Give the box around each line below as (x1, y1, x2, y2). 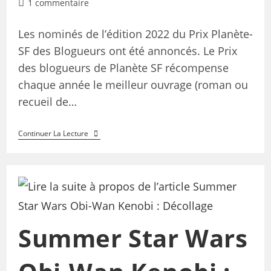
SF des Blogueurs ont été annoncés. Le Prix (18, 44, 237, 59)
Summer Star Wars (18, 221, 248, 255)
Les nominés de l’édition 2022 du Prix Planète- (18, 27, 253, 42)
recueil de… (18, 94, 77, 109)
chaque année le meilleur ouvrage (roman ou (18, 77, 248, 93)
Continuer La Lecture (18, 128, 88, 139)
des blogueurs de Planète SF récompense (18, 60, 229, 76)
